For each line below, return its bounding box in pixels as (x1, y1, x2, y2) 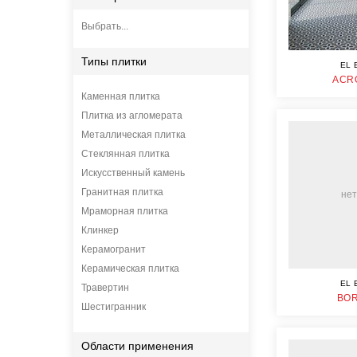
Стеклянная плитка (81, 148, 170, 159)
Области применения (81, 339, 194, 352)
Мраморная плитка (81, 206, 168, 217)
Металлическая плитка (81, 129, 186, 140)
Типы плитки (81, 55, 147, 68)
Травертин (81, 282, 129, 293)
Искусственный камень (81, 167, 185, 178)
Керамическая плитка (81, 263, 179, 274)
